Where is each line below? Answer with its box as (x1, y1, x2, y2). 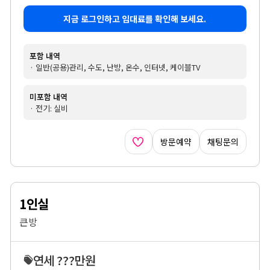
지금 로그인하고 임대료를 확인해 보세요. (63, 12, 207, 25)
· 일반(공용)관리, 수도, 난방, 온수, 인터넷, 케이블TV (29, 61, 200, 73)
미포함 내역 (29, 90, 67, 102)
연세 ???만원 (33, 251, 96, 269)
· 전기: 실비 (29, 102, 68, 114)
